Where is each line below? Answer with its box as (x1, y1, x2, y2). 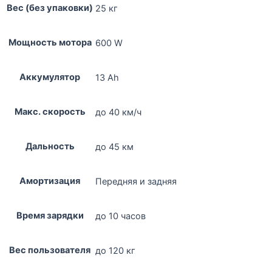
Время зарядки (16, 209, 84, 221)
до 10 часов (95, 210, 146, 222)
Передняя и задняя (95, 175, 177, 187)
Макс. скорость (14, 106, 86, 117)
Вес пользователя (9, 244, 90, 256)
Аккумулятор (19, 71, 80, 83)
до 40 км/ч (95, 106, 141, 118)
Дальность (25, 140, 75, 152)
